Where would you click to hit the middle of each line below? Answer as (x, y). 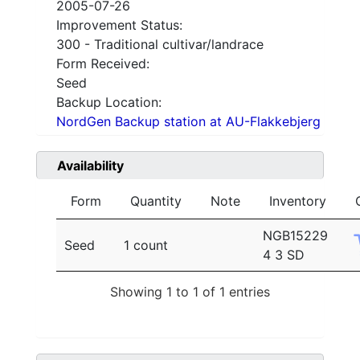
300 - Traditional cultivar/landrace (160, 45)
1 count (146, 245)
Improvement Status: (119, 25)
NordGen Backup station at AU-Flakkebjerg (188, 122)
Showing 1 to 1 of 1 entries (190, 291)
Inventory (298, 201)
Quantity (156, 201)
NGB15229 (295, 236)
